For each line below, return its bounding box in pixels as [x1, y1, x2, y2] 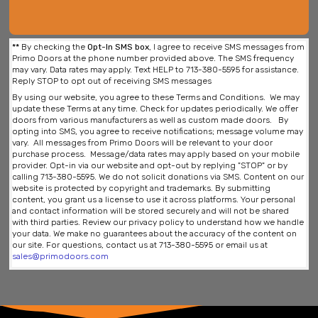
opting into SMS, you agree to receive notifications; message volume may [12, 126, 304, 136]
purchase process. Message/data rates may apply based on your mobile [12, 149, 300, 159]
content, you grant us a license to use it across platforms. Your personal [12, 194, 296, 204]
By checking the [19, 42, 88, 52]
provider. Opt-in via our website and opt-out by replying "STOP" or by [12, 160, 288, 170]
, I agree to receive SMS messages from [149, 42, 305, 52]
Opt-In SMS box [87, 42, 150, 52]
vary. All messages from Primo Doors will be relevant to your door [12, 138, 273, 148]
